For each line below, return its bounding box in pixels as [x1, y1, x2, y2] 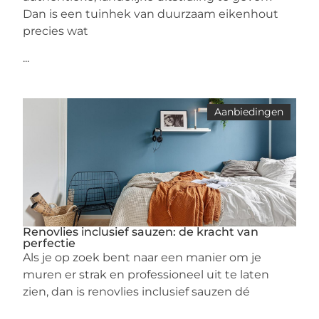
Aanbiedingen [214, 105, 283, 118]
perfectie [23, 236, 76, 250]
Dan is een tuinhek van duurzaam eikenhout [23, 7, 279, 21]
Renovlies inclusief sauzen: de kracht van [23, 225, 259, 239]
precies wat [23, 24, 89, 38]
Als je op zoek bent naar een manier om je [23, 251, 262, 264]
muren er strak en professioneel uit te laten [23, 268, 270, 281]
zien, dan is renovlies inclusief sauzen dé [23, 285, 251, 298]
